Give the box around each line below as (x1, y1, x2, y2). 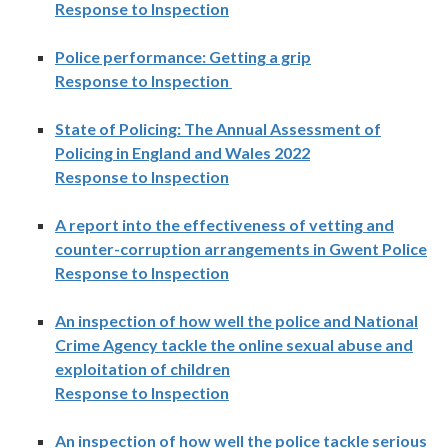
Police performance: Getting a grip (55, 47, 311, 67)
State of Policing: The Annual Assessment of (55, 119, 381, 139)
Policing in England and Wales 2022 (55, 143, 310, 163)
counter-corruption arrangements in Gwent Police (55, 239, 427, 259)
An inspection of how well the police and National (55, 311, 418, 331)
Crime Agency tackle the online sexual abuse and (55, 335, 413, 355)
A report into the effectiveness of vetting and (55, 215, 394, 235)
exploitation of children (55, 359, 230, 379)
